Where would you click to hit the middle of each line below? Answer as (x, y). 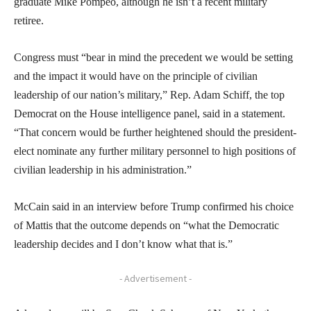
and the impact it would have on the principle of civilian (136, 76)
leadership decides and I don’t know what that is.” (123, 244)
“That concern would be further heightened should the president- (155, 132)
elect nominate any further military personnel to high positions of (155, 151)
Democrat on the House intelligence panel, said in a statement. (150, 113)
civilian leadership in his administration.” (103, 169)
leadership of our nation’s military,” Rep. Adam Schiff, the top (149, 94)
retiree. (29, 20)
